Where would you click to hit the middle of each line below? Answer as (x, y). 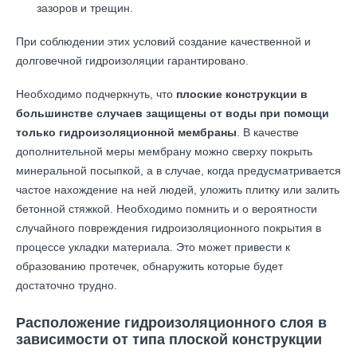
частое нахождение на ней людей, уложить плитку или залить (178, 190)
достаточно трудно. (67, 285)
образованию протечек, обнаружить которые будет (149, 266)
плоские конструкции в (242, 94)
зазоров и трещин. (85, 8)
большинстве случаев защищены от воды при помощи (173, 113)
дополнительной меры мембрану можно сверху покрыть (164, 151)
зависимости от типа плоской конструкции (169, 339)
